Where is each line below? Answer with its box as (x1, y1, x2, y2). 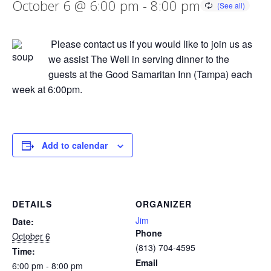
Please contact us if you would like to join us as (48, 37, 252, 51)
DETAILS (12, 197, 52, 210)
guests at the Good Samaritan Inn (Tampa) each (48, 67, 252, 81)
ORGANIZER (135, 197, 192, 210)
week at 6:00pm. (12, 82, 82, 96)
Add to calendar (42, 139, 108, 151)
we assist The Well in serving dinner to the (48, 52, 229, 66)
